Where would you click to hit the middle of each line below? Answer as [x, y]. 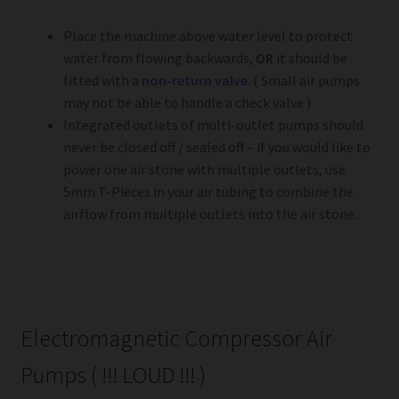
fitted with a [102, 80]
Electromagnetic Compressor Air [176, 338]
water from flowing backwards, [159, 57]
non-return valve [194, 80]
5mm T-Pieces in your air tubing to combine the [208, 191]
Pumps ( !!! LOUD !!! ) [113, 375]
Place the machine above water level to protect [208, 35]
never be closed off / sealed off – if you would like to [216, 147]
